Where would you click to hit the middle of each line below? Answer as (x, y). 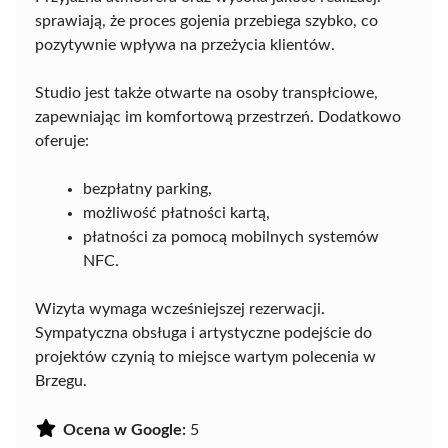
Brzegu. (61, 380)
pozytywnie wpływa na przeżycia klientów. (185, 44)
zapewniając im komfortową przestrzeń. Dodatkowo (218, 116)
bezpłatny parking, (147, 188)
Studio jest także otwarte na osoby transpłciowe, (206, 92)
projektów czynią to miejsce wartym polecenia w (205, 356)
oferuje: (62, 140)
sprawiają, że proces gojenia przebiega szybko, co (206, 20)
